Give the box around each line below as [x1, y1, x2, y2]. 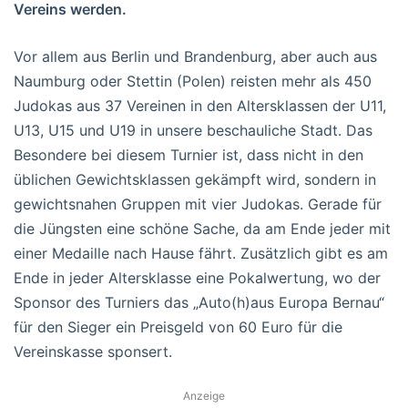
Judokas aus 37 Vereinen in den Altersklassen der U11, [14, 96, 386, 115]
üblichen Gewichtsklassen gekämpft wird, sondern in [14, 169, 376, 189]
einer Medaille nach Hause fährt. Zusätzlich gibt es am [14, 243, 388, 262]
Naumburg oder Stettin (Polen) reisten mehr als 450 [14, 71, 372, 90]
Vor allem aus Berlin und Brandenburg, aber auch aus [14, 46, 377, 66]
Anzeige [183, 388, 225, 403]
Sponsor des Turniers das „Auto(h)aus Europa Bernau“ [14, 292, 384, 311]
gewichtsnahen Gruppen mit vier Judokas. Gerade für [14, 194, 382, 213]
